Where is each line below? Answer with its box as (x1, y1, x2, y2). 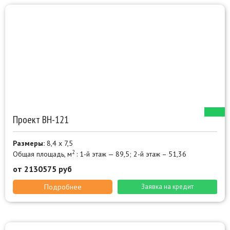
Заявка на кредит (141, 182, 194, 191)
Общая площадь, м (13, 149, 72, 159)
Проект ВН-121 (13, 113, 69, 127)
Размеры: (13, 139, 45, 148)
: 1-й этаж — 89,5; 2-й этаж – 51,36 (76, 149, 186, 159)
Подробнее (44, 182, 82, 192)
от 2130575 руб (13, 164, 72, 175)
